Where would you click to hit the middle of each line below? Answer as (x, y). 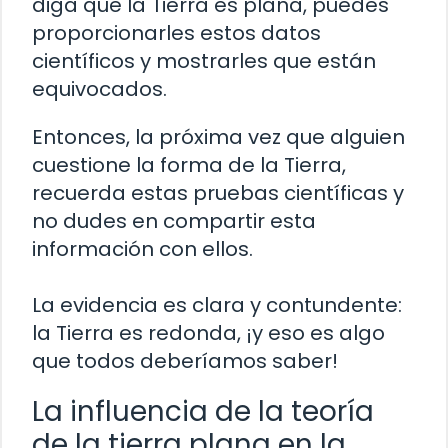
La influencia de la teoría (203, 411)
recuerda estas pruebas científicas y (218, 192)
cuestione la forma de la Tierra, (189, 164)
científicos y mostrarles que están (204, 60)
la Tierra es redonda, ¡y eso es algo (208, 332)
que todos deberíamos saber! (185, 360)
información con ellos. (142, 248)
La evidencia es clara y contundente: (217, 304)
